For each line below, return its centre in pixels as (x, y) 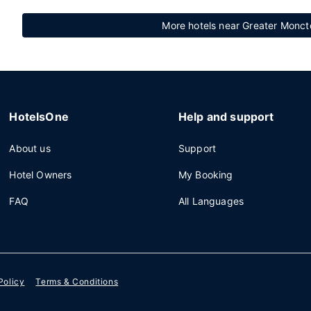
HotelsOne (39, 117)
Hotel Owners (41, 175)
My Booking (205, 175)
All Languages (211, 201)
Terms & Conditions (77, 282)
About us (30, 148)
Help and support (226, 117)
